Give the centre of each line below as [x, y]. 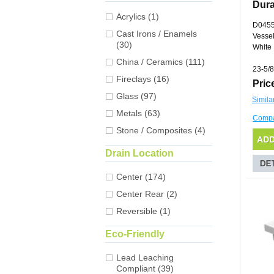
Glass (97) [136, 96]
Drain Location [139, 154]
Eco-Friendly [135, 234]
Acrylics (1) [138, 17]
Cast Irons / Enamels [157, 34]
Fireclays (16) [143, 79]
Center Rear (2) [147, 194]
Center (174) [141, 177]
